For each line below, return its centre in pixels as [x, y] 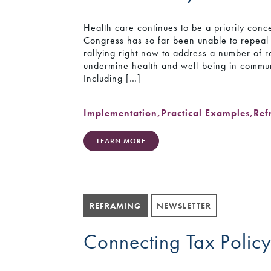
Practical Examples [206, 113]
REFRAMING [116, 206]
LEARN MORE [122, 141]
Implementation [121, 113]
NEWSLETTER [184, 206]
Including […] [113, 79]
